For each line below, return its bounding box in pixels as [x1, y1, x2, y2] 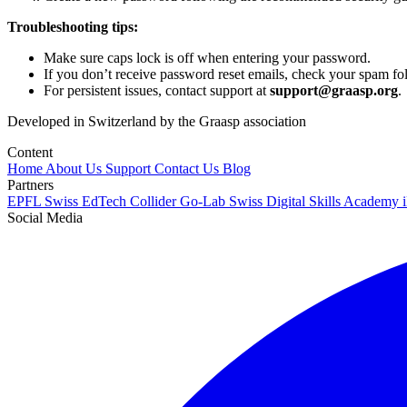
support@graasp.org [270, 83, 398, 99]
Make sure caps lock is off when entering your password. [44, 50, 371, 66]
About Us [45, 161, 105, 177]
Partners [7, 177, 54, 194]
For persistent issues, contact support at [44, 83, 270, 99]
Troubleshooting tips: [7, 19, 138, 35]
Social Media [7, 210, 83, 226]
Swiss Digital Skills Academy [229, 194, 402, 210]
